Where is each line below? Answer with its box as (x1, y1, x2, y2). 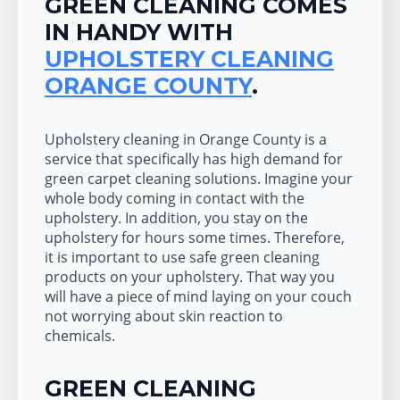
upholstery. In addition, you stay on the (45, 207, 308, 228)
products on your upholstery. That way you (45, 266, 335, 287)
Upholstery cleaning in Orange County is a (45, 129, 327, 149)
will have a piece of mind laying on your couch (45, 286, 352, 306)
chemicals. (45, 325, 115, 346)
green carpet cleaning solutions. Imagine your (45, 168, 353, 188)
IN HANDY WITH (45, 19, 233, 46)
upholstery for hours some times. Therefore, (45, 227, 345, 247)
